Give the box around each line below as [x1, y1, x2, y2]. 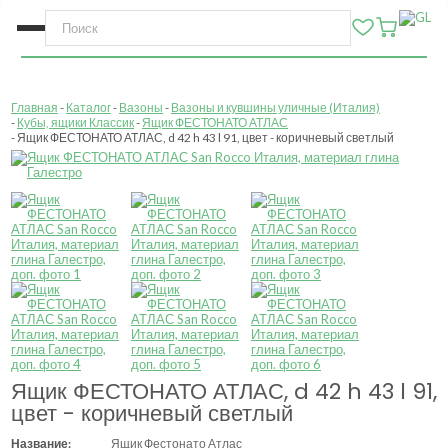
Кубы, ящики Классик [17, 115, 134, 130]
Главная [11, 100, 58, 115]
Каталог [66, 100, 111, 115]
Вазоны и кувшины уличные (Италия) [171, 100, 380, 115]
